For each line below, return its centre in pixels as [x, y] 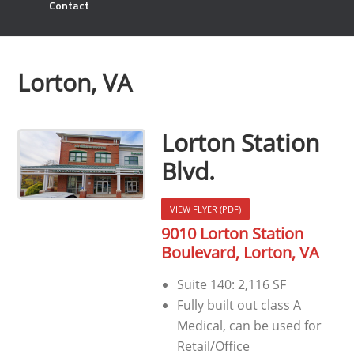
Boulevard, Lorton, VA [240, 253]
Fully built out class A [239, 305]
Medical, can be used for [249, 326]
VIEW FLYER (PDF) [205, 209]
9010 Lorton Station [232, 234]
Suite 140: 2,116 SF [231, 285]
